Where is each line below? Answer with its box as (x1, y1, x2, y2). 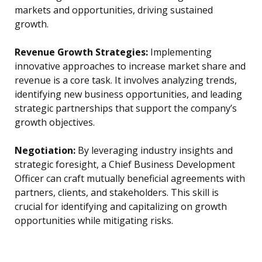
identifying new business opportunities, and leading (15, 88, 242, 101)
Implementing (148, 46, 212, 59)
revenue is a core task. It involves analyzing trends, (15, 74, 237, 87)
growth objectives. (15, 116, 95, 129)
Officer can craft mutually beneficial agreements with (15, 172, 245, 185)
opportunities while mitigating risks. (15, 214, 173, 227)
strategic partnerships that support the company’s (15, 102, 237, 115)
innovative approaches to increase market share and (15, 60, 246, 73)
